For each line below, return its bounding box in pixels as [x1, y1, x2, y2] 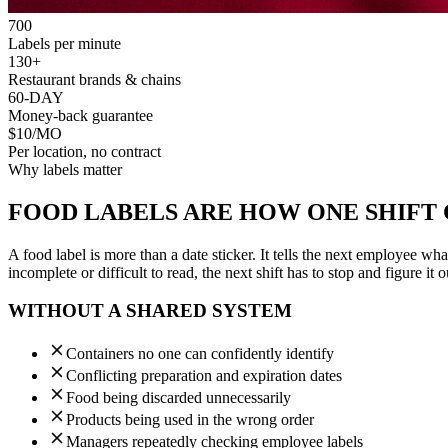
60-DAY [8, 88, 64, 106]
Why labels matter [8, 160, 122, 178]
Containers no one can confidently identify [66, 345, 334, 363]
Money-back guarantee [8, 106, 153, 124]
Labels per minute [8, 34, 121, 52]
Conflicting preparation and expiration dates [66, 367, 342, 385]
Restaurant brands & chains [8, 70, 181, 88]
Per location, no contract [8, 142, 161, 160]
